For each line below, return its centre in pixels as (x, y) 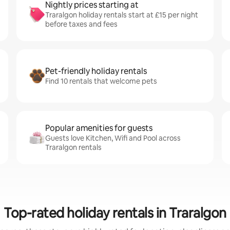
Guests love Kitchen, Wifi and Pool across (113, 138)
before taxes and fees (81, 24)
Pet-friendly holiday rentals (96, 71)
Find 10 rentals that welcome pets (101, 81)
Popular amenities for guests (99, 128)
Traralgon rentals (73, 147)
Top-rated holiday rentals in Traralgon (115, 213)
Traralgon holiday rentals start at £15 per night (122, 15)
